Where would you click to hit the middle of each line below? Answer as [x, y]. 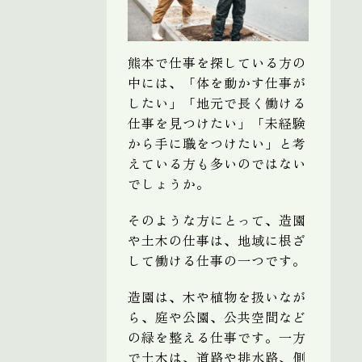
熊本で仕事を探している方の [217, 62]
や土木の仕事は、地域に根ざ [217, 240]
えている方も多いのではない [217, 163]
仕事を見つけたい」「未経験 [217, 122]
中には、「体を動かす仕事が [217, 82]
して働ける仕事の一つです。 [217, 260]
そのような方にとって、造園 [217, 219]
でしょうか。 [169, 183]
